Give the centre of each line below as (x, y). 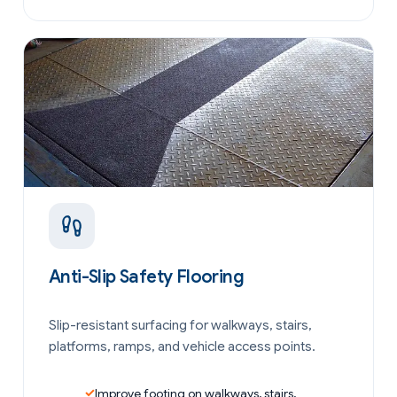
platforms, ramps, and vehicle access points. (182, 346)
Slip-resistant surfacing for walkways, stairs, (180, 325)
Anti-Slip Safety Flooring (146, 276)
